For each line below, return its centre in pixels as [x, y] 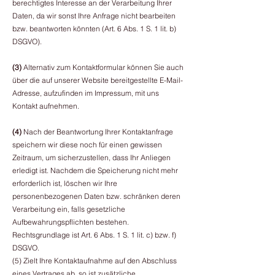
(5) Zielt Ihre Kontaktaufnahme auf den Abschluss [95, 261]
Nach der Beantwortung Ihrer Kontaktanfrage [97, 132]
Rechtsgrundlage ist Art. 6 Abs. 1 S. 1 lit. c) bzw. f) [94, 235]
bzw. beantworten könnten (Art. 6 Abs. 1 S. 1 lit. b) [94, 29]
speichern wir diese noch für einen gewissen [87, 145]
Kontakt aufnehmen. [46, 106]
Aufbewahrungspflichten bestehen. [71, 222]
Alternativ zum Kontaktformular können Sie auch [103, 67]
